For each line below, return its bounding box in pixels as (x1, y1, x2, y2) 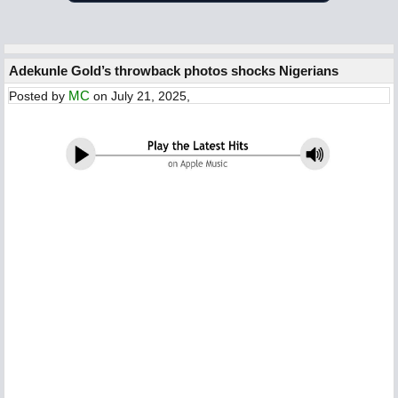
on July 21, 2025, (90, 89, 190, 103)
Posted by (9, 89, 68, 103)
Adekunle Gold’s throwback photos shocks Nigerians (9, 63, 338, 78)
